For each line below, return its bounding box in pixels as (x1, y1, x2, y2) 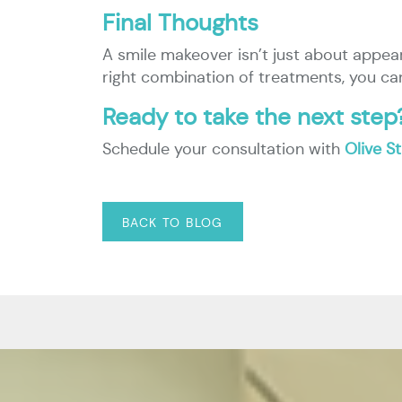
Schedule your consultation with (102, 139, 345, 159)
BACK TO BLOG (122, 214, 223, 231)
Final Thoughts (102, 8, 258, 37)
